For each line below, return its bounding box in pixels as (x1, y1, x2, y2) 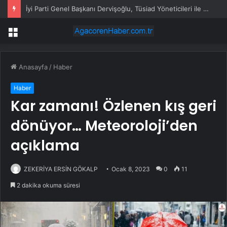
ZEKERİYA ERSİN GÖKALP (24, 165, 98, 173)
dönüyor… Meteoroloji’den (11, 116, 198, 136)
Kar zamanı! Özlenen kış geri (11, 96, 216, 117)
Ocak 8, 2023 (111, 165, 150, 173)
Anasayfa (17, 63, 48, 71)
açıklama (11, 136, 80, 156)
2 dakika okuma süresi (15, 181, 80, 190)
